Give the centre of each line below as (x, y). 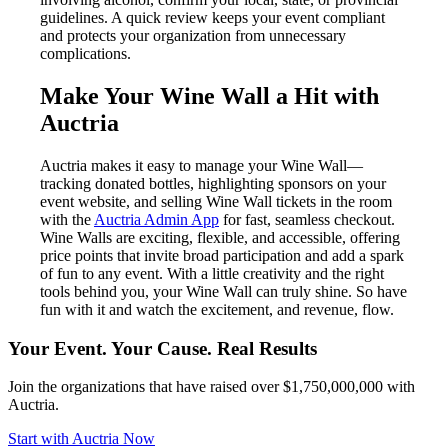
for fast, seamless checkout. (307, 219)
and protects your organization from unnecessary (193, 36)
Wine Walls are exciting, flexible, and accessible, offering (220, 237)
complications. (85, 54)
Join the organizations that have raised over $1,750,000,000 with (211, 387)
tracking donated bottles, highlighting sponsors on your (213, 183)
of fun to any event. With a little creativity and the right (212, 273)
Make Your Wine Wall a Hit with (209, 96)
